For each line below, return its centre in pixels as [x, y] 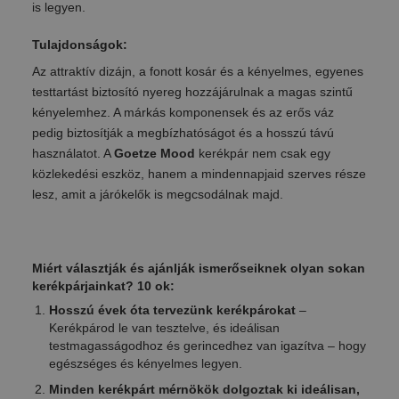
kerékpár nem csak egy [262, 154]
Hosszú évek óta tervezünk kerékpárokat [174, 309]
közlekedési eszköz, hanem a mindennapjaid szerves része [199, 174]
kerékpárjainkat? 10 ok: [103, 285]
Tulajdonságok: [79, 45]
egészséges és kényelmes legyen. [145, 363]
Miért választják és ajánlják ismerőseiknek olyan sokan [198, 268]
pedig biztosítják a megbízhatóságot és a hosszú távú [183, 133]
